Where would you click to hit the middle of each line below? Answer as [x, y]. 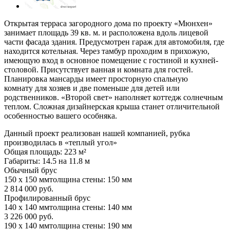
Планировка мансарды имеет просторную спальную [96, 79]
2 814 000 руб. [29, 188]
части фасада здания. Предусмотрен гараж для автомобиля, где [114, 42]
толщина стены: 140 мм [91, 207]
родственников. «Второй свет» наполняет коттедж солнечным [113, 97]
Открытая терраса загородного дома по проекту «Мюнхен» [108, 23]
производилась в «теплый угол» [61, 142]
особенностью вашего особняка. [61, 116]
